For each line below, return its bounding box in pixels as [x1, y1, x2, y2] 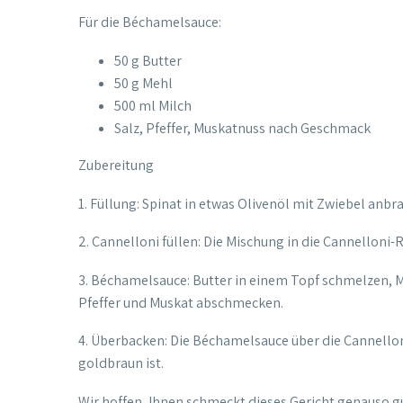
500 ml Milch [114, 95, 192, 115]
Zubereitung [78, 155, 154, 175]
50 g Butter [114, 50, 182, 70]
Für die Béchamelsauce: [78, 13, 221, 32]
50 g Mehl [114, 73, 173, 93]
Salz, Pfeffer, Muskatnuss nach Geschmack [114, 118, 371, 138]
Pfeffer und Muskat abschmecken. [78, 292, 283, 312]
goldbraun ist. [78, 354, 164, 373]
